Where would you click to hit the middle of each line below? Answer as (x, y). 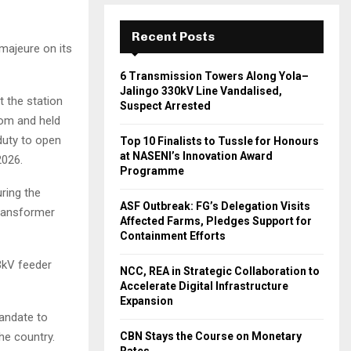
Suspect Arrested (165, 106)
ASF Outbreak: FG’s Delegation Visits (215, 206)
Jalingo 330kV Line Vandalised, (201, 91)
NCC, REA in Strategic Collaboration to (220, 271)
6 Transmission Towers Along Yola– (214, 76)
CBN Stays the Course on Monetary (211, 336)
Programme (152, 171)
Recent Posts (173, 36)
